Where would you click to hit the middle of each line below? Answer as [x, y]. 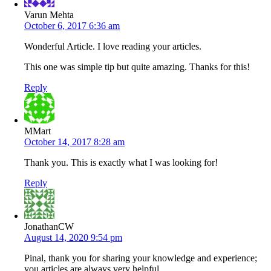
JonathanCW [49, 226]
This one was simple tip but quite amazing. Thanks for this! [137, 67]
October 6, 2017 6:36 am [72, 25]
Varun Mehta [49, 15]
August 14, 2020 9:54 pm [73, 237]
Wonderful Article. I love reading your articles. [113, 46]
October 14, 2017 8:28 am [74, 142]
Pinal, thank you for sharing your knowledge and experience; [141, 258]
